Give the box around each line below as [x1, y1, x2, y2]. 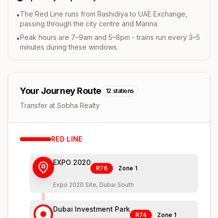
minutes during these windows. [20, 42, 118, 51]
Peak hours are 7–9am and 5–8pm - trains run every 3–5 [20, 33, 200, 41]
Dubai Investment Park [53, 204, 130, 213]
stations [112, 87, 134, 94]
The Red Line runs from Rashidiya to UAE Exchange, [20, 9, 187, 18]
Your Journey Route [20, 85, 101, 96]
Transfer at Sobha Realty [20, 101, 100, 109]
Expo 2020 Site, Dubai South [53, 181, 134, 188]
